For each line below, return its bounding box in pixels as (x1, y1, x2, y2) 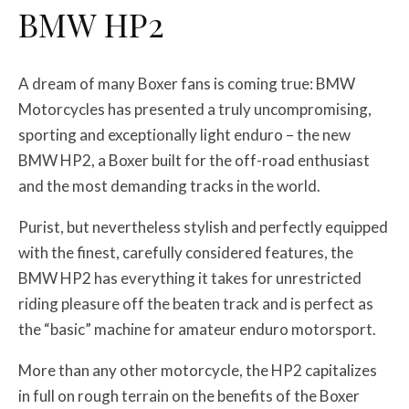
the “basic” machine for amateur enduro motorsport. (18, 319, 376, 339)
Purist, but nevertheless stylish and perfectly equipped (18, 216, 388, 236)
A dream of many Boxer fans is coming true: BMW (18, 73, 355, 93)
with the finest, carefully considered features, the (18, 242, 353, 262)
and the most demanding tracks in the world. (18, 175, 320, 195)
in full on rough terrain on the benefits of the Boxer (18, 385, 360, 405)
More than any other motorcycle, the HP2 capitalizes (18, 360, 377, 380)
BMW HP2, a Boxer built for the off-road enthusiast (18, 150, 370, 170)
